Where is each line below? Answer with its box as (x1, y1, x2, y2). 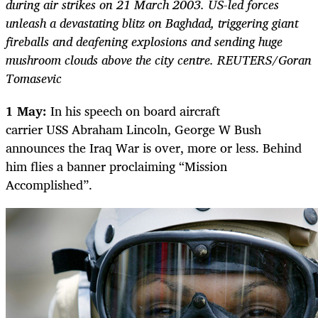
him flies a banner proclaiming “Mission (6, 155, 227, 177)
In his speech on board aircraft (47, 100, 220, 122)
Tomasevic (6, 67, 62, 89)
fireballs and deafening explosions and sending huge (6, 30, 283, 52)
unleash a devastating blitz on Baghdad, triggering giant (6, 11, 298, 33)
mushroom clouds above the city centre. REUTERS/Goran (6, 48, 312, 70)
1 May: (6, 100, 47, 122)
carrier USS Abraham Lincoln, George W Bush (6, 119, 261, 141)
